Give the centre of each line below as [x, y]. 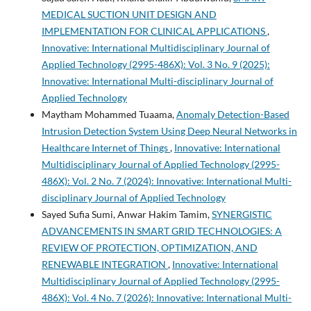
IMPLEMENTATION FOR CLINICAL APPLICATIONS [154, 31]
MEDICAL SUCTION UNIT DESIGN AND [129, 15]
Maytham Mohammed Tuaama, [109, 115]
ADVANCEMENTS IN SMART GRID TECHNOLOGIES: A [161, 231]
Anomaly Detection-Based [233, 115]
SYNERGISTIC [242, 215]
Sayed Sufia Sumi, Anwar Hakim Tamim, [126, 215]
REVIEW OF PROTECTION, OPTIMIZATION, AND [149, 248]
